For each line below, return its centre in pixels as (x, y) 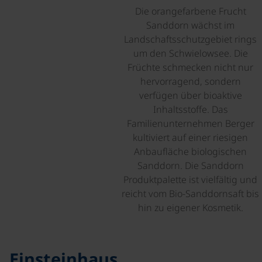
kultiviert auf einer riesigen (190, 137)
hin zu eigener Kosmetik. (190, 208)
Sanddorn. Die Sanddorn (190, 166)
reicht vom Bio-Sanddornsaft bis (190, 194)
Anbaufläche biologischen (190, 151)
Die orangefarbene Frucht (190, 11)
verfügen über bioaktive (190, 95)
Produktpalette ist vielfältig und (190, 180)
